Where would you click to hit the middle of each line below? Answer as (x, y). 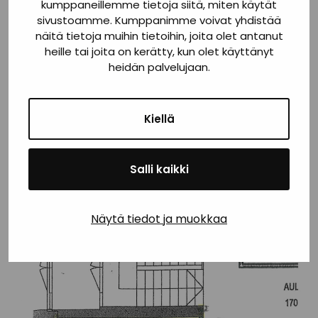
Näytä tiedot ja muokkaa (159, 219)
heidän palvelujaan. (159, 67)
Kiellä (159, 119)
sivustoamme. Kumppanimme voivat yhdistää (159, 20)
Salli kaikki (159, 169)
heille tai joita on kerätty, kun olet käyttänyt (159, 51)
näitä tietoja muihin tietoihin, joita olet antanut (159, 35)
